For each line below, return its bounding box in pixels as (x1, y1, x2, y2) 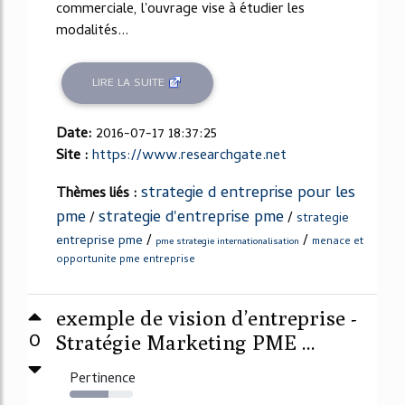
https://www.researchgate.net (92, 145, 287, 168)
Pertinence (70, 368, 136, 391)
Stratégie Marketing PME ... (56, 330, 316, 354)
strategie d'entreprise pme (99, 205, 284, 231)
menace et (312, 233, 363, 251)
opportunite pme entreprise (56, 251, 195, 269)
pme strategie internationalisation (155, 234, 299, 250)
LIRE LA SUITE (92, 73, 169, 93)
